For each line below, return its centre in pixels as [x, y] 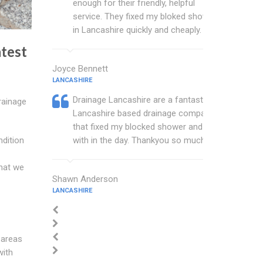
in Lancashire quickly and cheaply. [137, 30]
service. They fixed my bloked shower [144, 16]
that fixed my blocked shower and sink [146, 127]
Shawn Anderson [85, 179]
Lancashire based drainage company [143, 113]
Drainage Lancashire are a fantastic [141, 100]
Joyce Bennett [80, 69]
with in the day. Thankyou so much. [140, 140]
